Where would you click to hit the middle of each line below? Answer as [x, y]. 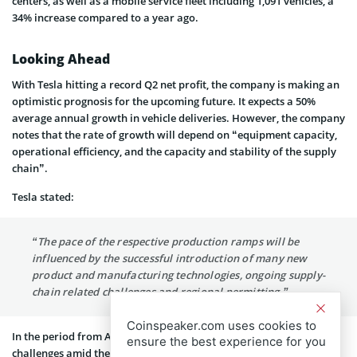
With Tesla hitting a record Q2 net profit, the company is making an [176, 85]
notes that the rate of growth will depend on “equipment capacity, [175, 135]
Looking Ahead [61, 59]
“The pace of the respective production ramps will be [166, 242]
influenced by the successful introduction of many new [170, 259]
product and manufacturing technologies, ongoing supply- [179, 275]
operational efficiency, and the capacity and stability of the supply [174, 152]
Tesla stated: [43, 197]
